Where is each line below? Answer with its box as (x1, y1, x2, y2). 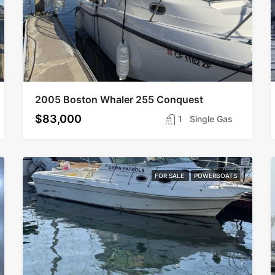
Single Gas (189, 114, 233, 124)
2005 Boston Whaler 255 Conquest (35, 93, 204, 106)
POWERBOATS (193, 172, 237, 179)
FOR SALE (154, 172, 186, 179)
